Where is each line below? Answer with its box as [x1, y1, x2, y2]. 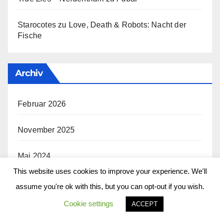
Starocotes [18, 20, 56, 29]
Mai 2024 [18, 151, 51, 160]
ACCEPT [132, 200, 158, 208]
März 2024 [18, 203, 55, 212]
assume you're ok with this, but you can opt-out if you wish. [16, 182, 204, 191]
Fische [18, 31, 42, 40]
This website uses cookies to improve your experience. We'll [13, 166, 207, 175]
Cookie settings [64, 199, 113, 208]
